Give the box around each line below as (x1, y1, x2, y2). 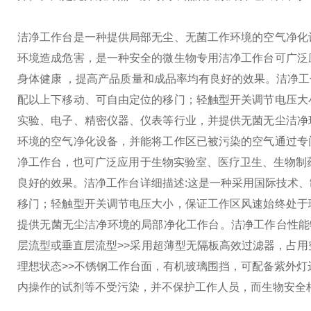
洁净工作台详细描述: (84, 177, 187, 189)
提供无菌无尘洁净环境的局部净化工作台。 (17, 219, 231, 230)
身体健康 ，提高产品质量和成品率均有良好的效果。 (17, 73, 277, 85)
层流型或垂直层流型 (17, 239, 118, 251)
